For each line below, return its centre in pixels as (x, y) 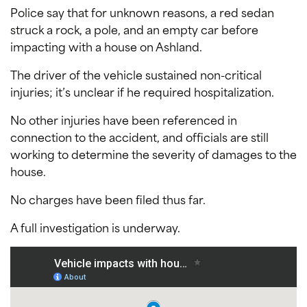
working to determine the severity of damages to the (153, 154)
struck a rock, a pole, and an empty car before (134, 29)
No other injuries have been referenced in (124, 120)
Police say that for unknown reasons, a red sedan (142, 12)
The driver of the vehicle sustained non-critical (136, 74)
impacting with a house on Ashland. (106, 46)
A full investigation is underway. (95, 227)
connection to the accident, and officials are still (139, 137)
